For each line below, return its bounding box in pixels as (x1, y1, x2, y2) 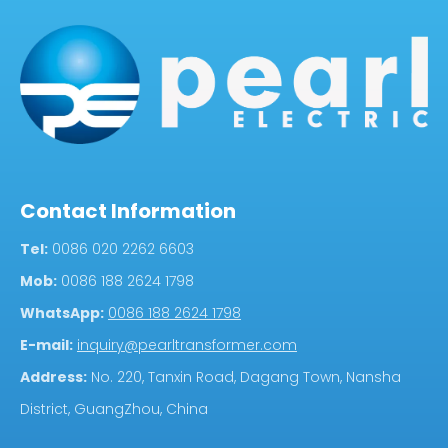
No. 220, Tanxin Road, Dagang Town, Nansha (87, 367, 401, 388)
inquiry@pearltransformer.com (77, 335, 297, 356)
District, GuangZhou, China (20, 399, 208, 420)
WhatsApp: (20, 303, 104, 324)
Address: (20, 367, 87, 388)
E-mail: (20, 335, 73, 356)
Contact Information (20, 197, 236, 226)
